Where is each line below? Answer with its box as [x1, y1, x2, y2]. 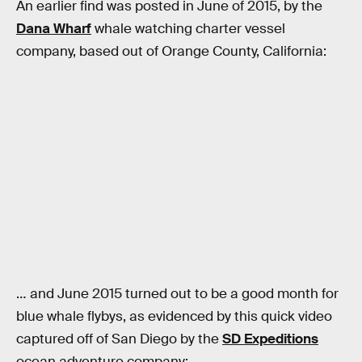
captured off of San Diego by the [16, 330, 222, 348]
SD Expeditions [222, 330, 318, 348]
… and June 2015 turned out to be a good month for [16, 285, 339, 303]
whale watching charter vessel [91, 19, 285, 37]
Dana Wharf [16, 19, 91, 37]
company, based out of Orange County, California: [16, 42, 326, 60]
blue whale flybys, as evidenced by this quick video [16, 308, 332, 326]
